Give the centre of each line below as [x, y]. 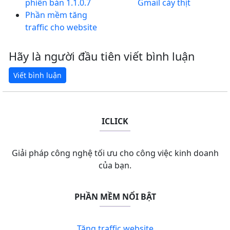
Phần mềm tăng [56, 15]
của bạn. [115, 165]
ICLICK [115, 121]
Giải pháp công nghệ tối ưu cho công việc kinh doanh [115, 153]
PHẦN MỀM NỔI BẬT [115, 196]
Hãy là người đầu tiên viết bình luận [102, 56]
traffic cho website [61, 27]
